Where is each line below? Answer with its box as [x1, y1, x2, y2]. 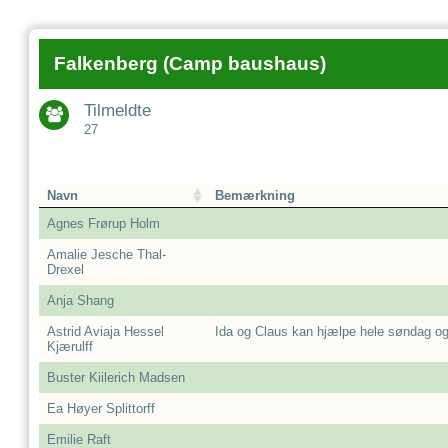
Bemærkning [215, 188, 295, 203]
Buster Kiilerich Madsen [47, 370, 185, 385]
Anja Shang [47, 293, 114, 308]
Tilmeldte [84, 101, 151, 120]
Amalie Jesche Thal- [47, 247, 166, 262]
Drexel [47, 262, 84, 277]
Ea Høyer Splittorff [47, 401, 155, 416]
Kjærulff [47, 339, 93, 354]
